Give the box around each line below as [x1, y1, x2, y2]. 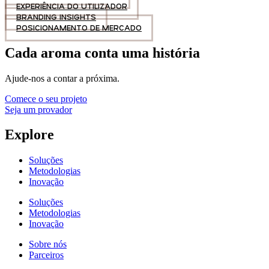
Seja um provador [5, 104, 72, 115]
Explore [5, 127, 54, 143]
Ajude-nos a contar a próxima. [5, 73, 119, 83]
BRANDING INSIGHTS [16, 11, 96, 22]
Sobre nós [29, 239, 67, 250]
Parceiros [29, 250, 64, 261]
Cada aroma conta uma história [5, 44, 200, 61]
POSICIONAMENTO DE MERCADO [16, 22, 142, 32]
